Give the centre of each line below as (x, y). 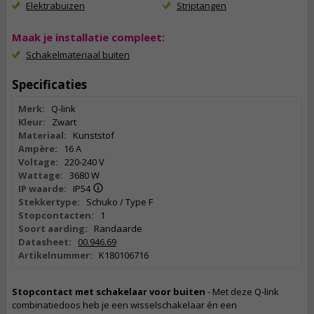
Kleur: (32, 122)
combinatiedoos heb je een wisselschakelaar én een (124, 305)
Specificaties (49, 84)
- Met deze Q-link (242, 292)
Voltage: (38, 162)
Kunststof (93, 135)
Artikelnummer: (55, 255)
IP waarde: (42, 189)
